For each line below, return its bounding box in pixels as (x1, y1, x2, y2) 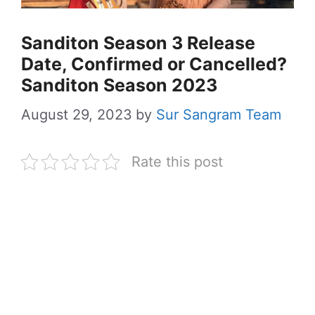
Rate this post (131, 153, 223, 170)
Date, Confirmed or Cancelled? (21, 53, 287, 75)
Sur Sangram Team (156, 105, 281, 123)
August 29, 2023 (21, 105, 132, 123)
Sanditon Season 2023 (21, 75, 217, 96)
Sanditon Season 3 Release (21, 32, 255, 54)
